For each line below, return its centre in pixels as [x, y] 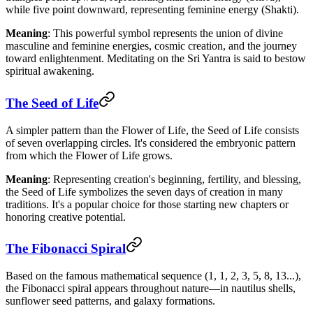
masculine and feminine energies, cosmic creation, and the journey [151, 46]
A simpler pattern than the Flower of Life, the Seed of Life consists [152, 130]
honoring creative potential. [66, 217]
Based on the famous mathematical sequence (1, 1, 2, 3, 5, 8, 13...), [153, 276]
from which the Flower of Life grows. [89, 155]
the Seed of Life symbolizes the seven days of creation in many [144, 191]
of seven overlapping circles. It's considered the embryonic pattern [151, 143]
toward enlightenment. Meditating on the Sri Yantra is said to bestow [156, 59]
